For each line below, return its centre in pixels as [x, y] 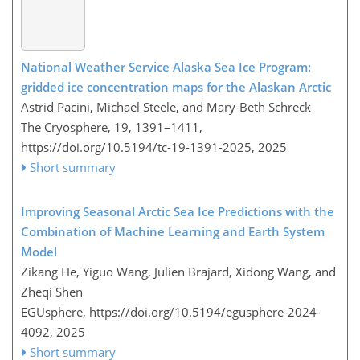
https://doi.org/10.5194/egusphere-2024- [205, 311]
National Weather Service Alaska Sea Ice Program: [166, 66]
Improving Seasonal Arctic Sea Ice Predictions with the [178, 211]
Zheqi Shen [52, 291]
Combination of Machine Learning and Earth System [173, 231]
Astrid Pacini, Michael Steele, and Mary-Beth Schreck [166, 106]
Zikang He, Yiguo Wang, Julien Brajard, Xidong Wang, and [178, 271]
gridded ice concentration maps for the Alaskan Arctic [176, 86]
